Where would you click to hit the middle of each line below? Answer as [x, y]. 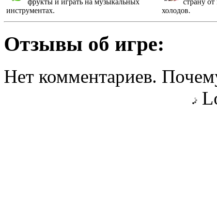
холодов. [176, 10]
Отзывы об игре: [84, 44]
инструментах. [31, 10]
